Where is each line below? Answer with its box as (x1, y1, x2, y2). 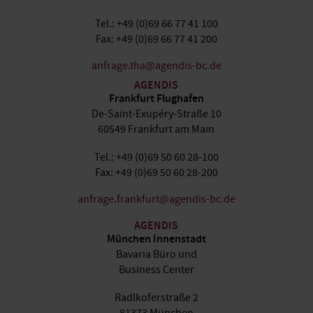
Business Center (118, 263, 194, 277)
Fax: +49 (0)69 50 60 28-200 (94, 166, 218, 180)
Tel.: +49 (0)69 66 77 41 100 (94, 17, 218, 31)
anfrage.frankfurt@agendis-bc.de (77, 192, 235, 206)
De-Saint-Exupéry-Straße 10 (91, 107, 221, 121)
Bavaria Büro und (115, 247, 197, 261)
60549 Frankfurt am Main (98, 122, 215, 136)
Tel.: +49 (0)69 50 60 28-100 (94, 150, 219, 164)
